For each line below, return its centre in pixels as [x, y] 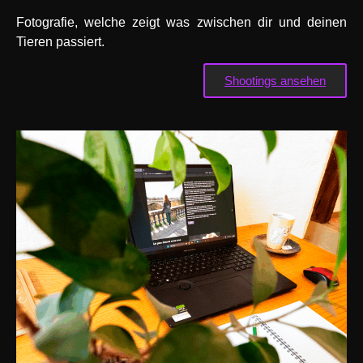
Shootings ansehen [275, 80]
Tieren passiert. [60, 41]
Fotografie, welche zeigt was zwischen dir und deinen [181, 22]
